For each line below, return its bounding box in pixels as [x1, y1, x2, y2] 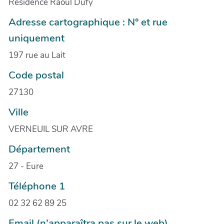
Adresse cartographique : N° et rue [8, 14, 167, 29]
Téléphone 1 [8, 178, 65, 193]
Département [8, 141, 70, 156]
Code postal [8, 67, 64, 82]
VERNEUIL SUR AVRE [8, 123, 93, 135]
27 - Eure [8, 160, 43, 172]
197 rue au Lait [8, 49, 65, 61]
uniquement [8, 30, 64, 45]
